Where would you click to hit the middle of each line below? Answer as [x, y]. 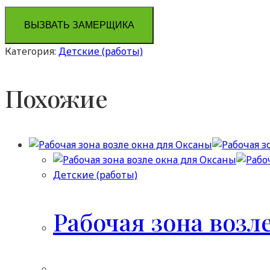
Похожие [56, 98]
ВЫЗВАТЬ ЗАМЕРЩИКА [79, 25]
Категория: [32, 51]
